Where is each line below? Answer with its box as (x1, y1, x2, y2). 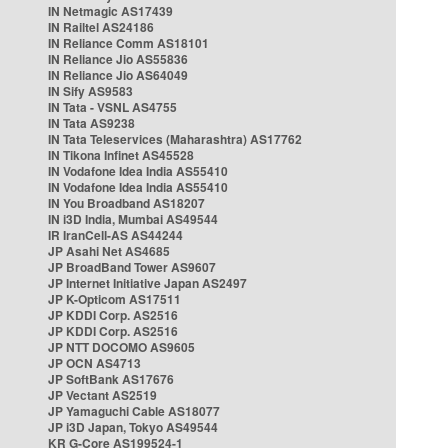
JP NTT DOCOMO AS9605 (48, 338, 195, 356)
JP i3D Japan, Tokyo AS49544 (48, 418, 218, 436)
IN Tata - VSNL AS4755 (48, 98, 177, 116)
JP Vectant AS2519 (48, 386, 157, 404)
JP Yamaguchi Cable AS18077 (48, 402, 220, 420)
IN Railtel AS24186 (48, 18, 154, 36)
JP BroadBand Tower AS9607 (48, 258, 216, 276)
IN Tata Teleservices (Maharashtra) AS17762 (48, 130, 302, 148)
